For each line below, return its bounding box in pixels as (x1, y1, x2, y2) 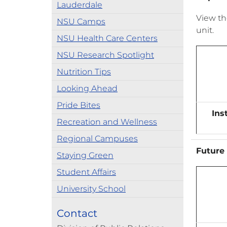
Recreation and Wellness (57, 117, 157, 127)
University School (57, 184, 126, 194)
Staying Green (57, 150, 113, 160)
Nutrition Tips (57, 67, 111, 77)
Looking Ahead (57, 84, 118, 93)
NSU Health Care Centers (57, 33, 158, 43)
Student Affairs (57, 167, 116, 177)
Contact (57, 207, 97, 219)
